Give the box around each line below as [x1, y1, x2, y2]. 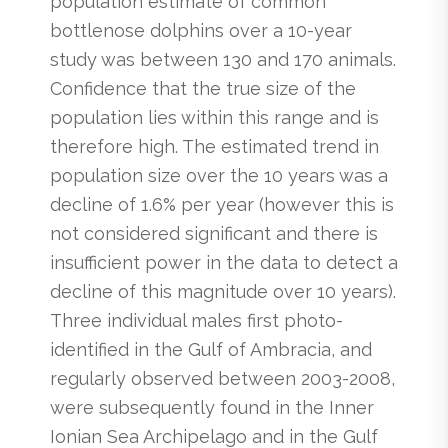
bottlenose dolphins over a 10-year [50, 19, 352, 41]
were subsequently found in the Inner [50, 396, 374, 418]
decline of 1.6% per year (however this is [50, 193, 394, 215]
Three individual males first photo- [50, 309, 343, 331]
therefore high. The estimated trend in [50, 135, 379, 157]
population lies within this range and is [50, 106, 379, 128]
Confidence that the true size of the [50, 77, 356, 99]
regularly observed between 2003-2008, [50, 367, 395, 389]
